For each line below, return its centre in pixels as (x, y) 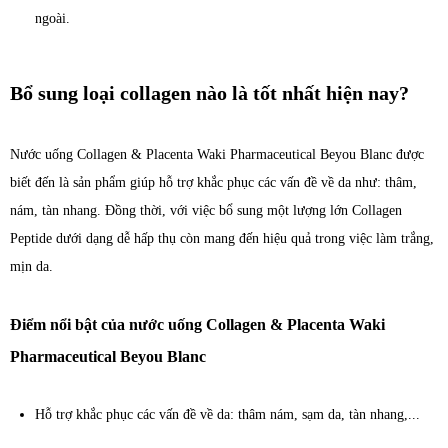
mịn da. (31, 267)
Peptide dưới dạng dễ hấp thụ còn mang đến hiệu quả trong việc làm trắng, (222, 239)
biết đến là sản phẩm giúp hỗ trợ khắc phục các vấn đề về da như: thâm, (213, 183)
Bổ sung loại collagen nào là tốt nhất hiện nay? (209, 93)
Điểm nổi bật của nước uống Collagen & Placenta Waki (197, 325)
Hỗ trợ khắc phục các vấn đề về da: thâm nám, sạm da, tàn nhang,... (227, 415)
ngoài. (52, 19)
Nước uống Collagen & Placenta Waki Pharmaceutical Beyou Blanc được (217, 155)
